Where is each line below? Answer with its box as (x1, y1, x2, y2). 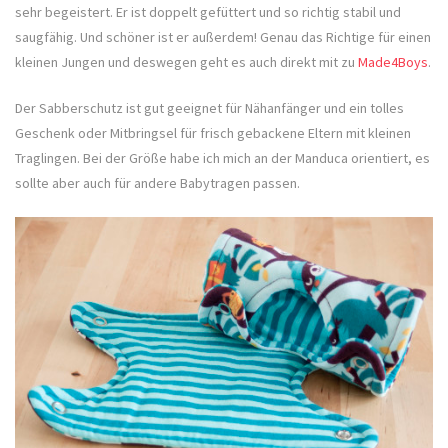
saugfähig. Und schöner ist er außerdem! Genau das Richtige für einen (15, 28, 431, 47)
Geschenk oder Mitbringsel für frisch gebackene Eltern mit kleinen (15, 124, 411, 143)
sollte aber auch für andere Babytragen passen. (15, 174, 300, 193)
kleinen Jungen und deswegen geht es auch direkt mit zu (15, 53, 358, 72)
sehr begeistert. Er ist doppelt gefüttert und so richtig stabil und (15, 3, 401, 22)
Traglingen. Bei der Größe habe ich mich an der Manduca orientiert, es (15, 149, 430, 168)
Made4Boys (358, 53, 428, 72)
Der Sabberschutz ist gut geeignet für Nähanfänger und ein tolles (15, 99, 404, 118)
